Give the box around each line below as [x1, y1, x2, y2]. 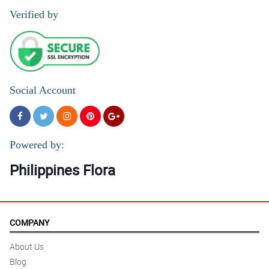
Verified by [10, 8, 58, 21]
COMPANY [10, 217, 49, 229]
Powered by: [10, 139, 64, 151]
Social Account [10, 84, 76, 97]
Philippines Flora [10, 160, 115, 180]
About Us [10, 241, 44, 253]
